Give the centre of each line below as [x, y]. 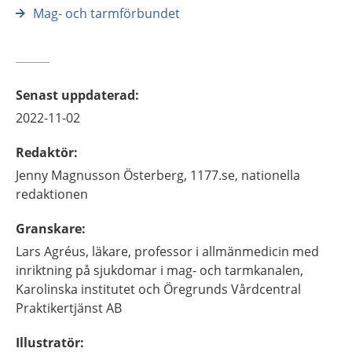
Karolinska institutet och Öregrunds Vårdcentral [158, 289]
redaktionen [52, 194]
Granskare [49, 229]
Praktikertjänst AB [69, 308]
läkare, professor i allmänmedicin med [205, 251]
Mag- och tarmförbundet [106, 13]
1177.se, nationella [245, 175]
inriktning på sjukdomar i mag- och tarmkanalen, [159, 270]
